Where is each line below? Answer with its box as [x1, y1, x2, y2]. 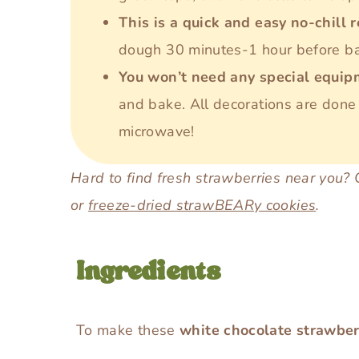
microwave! [119, 122, 195, 142]
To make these [76, 320, 180, 340]
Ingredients [76, 253, 220, 290]
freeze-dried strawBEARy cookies [88, 196, 317, 216]
